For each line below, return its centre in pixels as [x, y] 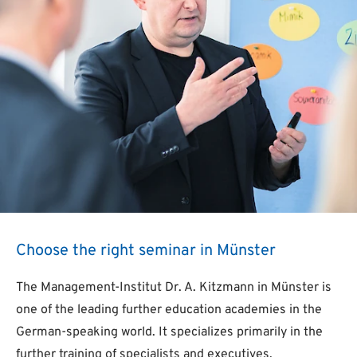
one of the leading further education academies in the [169, 310]
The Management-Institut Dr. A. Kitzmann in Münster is [174, 288]
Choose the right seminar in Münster [146, 251]
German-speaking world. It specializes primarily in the [169, 332]
